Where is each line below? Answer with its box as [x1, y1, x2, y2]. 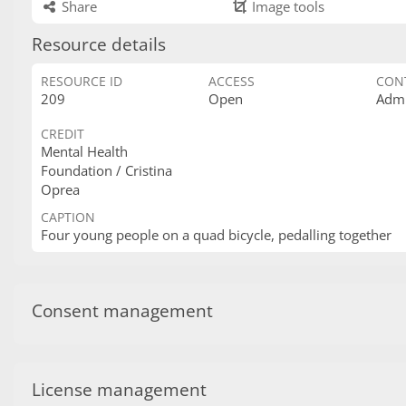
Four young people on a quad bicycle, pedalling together [41, 226, 391, 244]
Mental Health [41, 142, 128, 160]
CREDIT [41, 125, 84, 142]
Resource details [32, 33, 166, 55]
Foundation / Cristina [41, 161, 172, 179]
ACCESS [208, 72, 255, 90]
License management [32, 378, 207, 401]
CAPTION [41, 208, 95, 226]
